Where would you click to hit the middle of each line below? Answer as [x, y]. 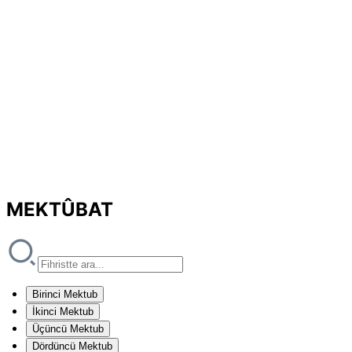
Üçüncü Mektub [68, 328]
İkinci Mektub [63, 311]
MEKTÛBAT [60, 209]
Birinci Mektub [65, 294]
